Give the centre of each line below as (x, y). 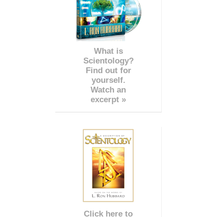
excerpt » (108, 99)
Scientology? (108, 61)
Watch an (108, 90)
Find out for (108, 70)
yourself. (108, 80)
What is (108, 51)
